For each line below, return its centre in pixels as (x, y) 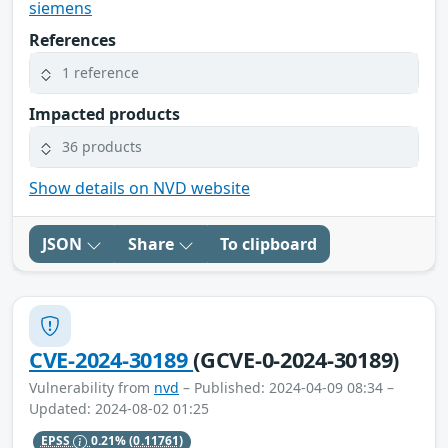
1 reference (100, 73)
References (72, 39)
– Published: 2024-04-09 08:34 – (286, 387)
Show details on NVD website (139, 187)
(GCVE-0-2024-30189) (296, 359)
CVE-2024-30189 (111, 359)
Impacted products (104, 113)
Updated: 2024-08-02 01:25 (119, 408)
